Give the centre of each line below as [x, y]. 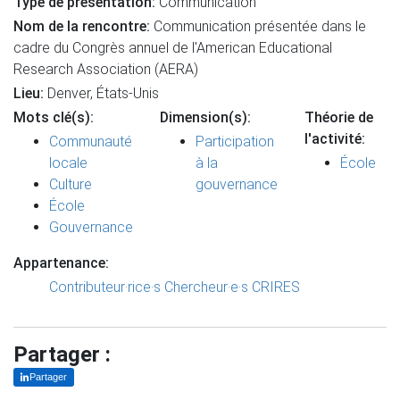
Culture [71, 184]
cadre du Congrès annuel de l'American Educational [173, 48]
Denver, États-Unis [101, 93]
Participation [235, 142]
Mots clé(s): [54, 117]
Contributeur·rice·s [105, 287]
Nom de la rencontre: [82, 26]
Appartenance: [61, 263]
